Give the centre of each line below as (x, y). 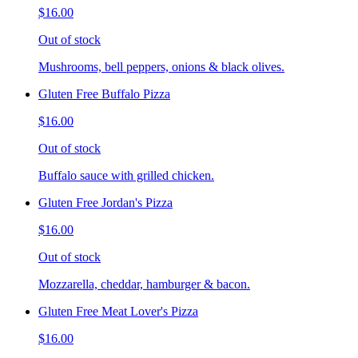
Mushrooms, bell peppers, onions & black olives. (161, 67)
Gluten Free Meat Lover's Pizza (118, 312)
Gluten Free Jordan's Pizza (105, 203)
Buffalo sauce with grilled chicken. (126, 176)
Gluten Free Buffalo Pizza (104, 94)
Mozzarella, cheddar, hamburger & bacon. (144, 284)
